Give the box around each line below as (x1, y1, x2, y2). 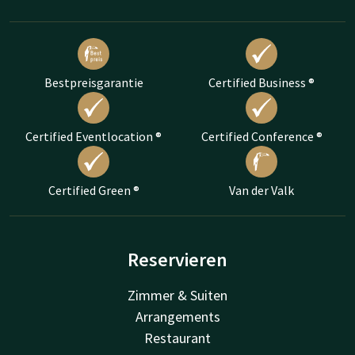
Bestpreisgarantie (44, 74, 143, 90)
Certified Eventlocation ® (25, 128, 162, 144)
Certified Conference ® (200, 128, 323, 144)
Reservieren (128, 246, 227, 272)
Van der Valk (229, 181, 294, 198)
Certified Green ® (48, 181, 139, 198)
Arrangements (135, 307, 220, 326)
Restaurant (144, 328, 211, 347)
